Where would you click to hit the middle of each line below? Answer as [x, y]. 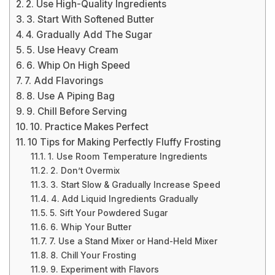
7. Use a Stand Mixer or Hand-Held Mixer [133, 241]
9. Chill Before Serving [77, 111]
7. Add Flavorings [64, 81]
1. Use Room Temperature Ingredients [127, 157]
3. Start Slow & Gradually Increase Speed [135, 185]
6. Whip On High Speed [79, 65]
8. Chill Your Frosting [93, 255]
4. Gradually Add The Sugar [89, 35]
